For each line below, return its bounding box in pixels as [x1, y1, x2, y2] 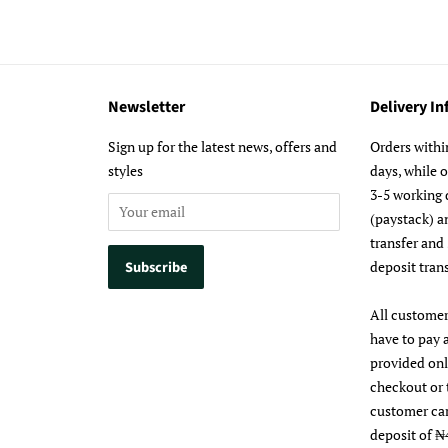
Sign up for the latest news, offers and [108, 136, 337, 156]
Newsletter [108, 95, 185, 118]
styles [108, 160, 143, 180]
